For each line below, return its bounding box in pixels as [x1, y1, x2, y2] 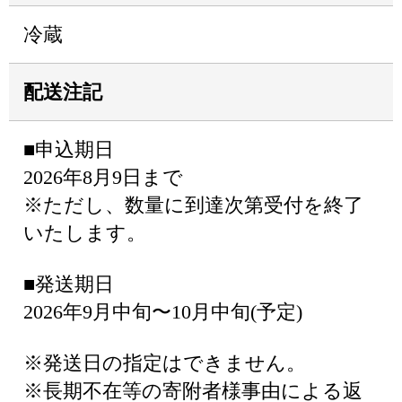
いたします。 [23, 222, 146, 244]
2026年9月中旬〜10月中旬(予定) [23, 301, 302, 323]
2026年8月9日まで [23, 166, 183, 188]
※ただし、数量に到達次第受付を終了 [23, 194, 363, 216]
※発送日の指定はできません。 [23, 352, 306, 374]
